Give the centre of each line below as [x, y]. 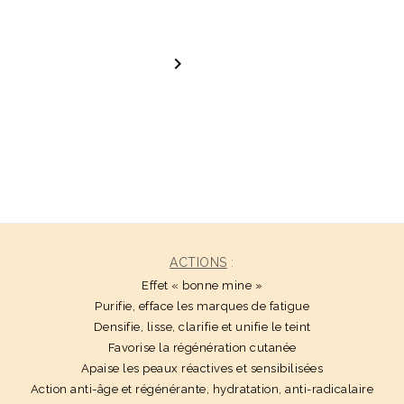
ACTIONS [198, 263]
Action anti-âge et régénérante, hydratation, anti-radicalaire [202, 390]
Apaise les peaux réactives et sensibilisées [202, 369]
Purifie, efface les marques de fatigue [202, 307]
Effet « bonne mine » [202, 286]
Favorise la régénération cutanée [202, 348]
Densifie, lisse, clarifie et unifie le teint [202, 327]
